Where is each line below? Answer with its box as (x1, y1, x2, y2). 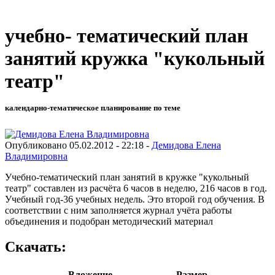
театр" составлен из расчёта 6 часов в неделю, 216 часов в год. (5, 182, 267, 193)
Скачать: (5, 239, 66, 255)
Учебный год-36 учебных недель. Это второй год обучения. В (5, 193, 265, 204)
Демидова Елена (152, 139, 221, 150)
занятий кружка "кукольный (5, 47, 265, 70)
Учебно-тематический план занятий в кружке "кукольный (5, 171, 249, 182)
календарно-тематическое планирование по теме (5, 103, 180, 113)
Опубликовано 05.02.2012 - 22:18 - (5, 139, 152, 150)
